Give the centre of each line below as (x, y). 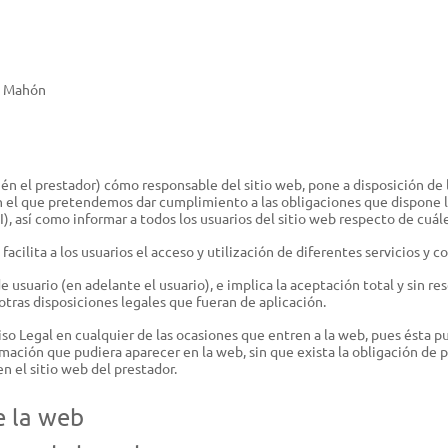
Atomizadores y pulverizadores (143, 13)
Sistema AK (81, 153)
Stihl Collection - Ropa (116, 293)
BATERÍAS (86, 88)
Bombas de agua (97, 46)
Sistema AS (80, 120)
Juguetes (75, 359)
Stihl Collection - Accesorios (134, 326)
